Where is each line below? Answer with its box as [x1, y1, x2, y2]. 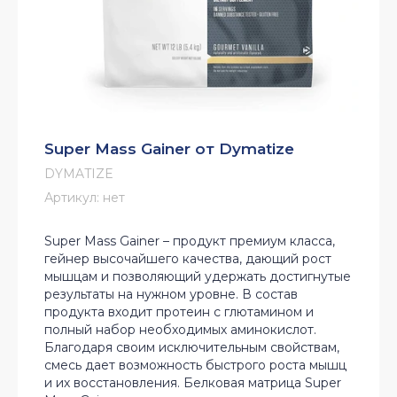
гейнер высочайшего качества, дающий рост [44, 251, 331, 268]
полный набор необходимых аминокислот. [44, 322, 316, 339]
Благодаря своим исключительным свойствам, [44, 339, 339, 356]
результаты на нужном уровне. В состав [44, 286, 298, 303]
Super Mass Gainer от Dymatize [44, 140, 294, 159]
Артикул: [44, 190, 99, 206]
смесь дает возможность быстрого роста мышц [44, 357, 346, 374]
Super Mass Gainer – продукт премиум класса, [44, 233, 335, 250]
